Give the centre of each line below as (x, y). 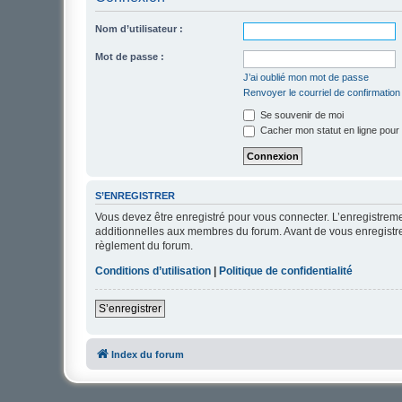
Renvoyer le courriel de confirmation (322, 92)
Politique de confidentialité (286, 271)
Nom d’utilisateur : (139, 28)
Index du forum (148, 354)
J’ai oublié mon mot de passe (306, 77)
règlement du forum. (144, 245)
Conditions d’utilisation (153, 271)
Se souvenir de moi (301, 114)
